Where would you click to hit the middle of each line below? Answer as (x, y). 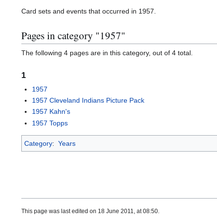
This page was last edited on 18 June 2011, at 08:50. (90, 211)
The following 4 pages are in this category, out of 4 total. (107, 53)
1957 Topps (50, 123)
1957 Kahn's (51, 112)
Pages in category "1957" (73, 35)
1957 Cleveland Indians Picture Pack (88, 101)
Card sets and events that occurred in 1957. (89, 11)
